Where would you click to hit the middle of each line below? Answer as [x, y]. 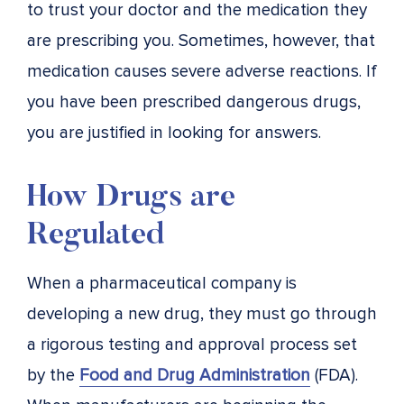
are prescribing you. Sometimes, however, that [201, 41]
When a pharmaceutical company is [162, 283]
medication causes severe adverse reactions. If [202, 71]
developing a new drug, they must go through [202, 314]
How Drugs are [131, 198]
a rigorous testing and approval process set [192, 344]
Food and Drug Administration [195, 375]
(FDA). [334, 375]
